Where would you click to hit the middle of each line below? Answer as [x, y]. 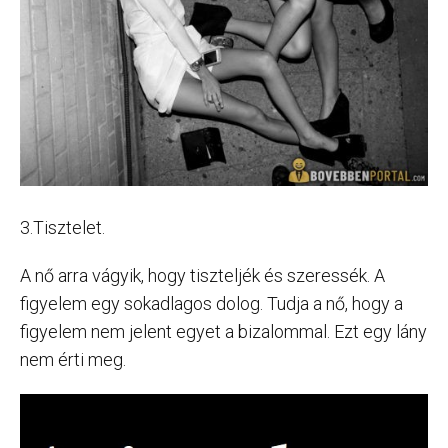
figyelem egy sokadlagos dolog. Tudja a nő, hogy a [211, 303]
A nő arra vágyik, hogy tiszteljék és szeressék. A [202, 275]
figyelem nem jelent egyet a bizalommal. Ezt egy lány [223, 331]
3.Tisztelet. [62, 227]
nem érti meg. [73, 359]
